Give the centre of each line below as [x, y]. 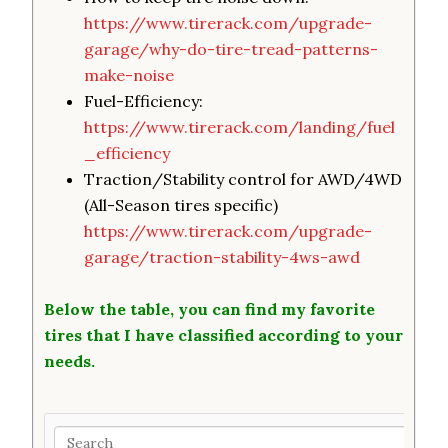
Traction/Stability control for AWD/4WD [243, 179]
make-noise [129, 75]
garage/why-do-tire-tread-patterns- [231, 49]
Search [77, 433]
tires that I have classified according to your [224, 335]
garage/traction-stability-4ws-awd [222, 257]
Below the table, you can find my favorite [210, 309]
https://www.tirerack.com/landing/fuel [240, 127]
